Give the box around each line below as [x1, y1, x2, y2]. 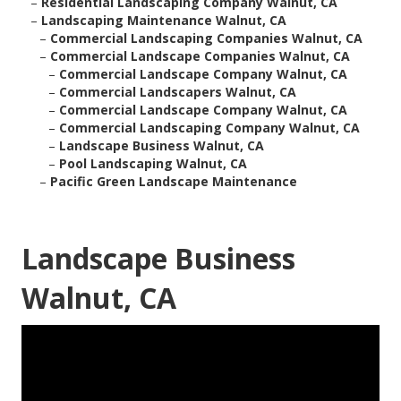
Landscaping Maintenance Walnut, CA [41, 12, 286, 30]
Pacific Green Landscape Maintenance [50, 173, 297, 191]
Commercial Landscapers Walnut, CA [59, 83, 296, 101]
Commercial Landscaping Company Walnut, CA [59, 119, 360, 137]
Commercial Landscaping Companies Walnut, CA [50, 30, 363, 47]
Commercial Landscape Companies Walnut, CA [50, 47, 350, 65]
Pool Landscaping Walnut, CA [59, 155, 247, 173]
